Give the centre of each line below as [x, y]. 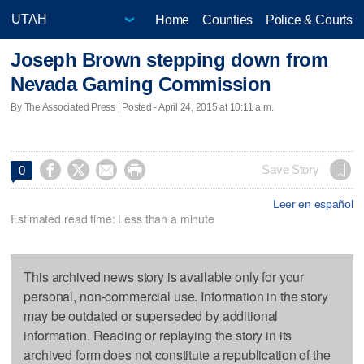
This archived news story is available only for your [164, 276]
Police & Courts [309, 19]
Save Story [290, 169]
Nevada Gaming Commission [141, 84]
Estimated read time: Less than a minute [113, 218]
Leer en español [313, 204]
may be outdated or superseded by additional [151, 315]
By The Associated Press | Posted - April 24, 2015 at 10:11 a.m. [142, 107]
